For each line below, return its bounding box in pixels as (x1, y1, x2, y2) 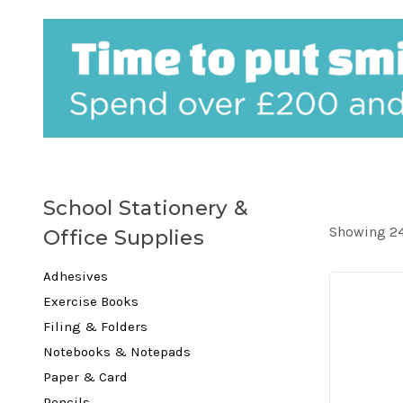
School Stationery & (43, 195, 247, 221)
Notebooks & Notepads (43, 344, 191, 361)
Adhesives (43, 268, 108, 285)
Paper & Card (43, 369, 128, 386)
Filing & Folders (43, 318, 148, 336)
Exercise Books (43, 293, 139, 310)
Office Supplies (43, 225, 204, 251)
